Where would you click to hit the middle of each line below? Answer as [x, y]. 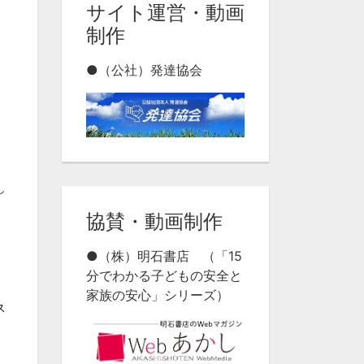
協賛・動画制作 [154, 222]
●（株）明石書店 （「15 [164, 256]
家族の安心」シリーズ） [158, 295]
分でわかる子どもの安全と [164, 276]
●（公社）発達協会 [144, 69]
